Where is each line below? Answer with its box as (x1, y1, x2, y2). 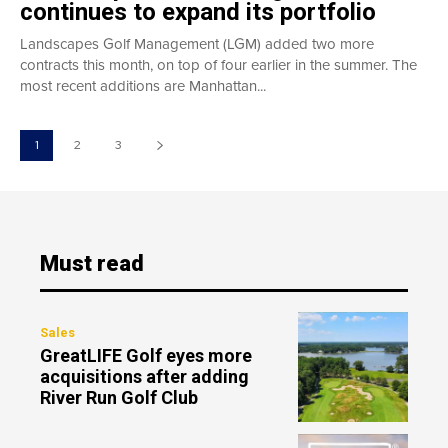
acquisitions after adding (40, 365, 249, 387)
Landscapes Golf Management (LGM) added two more (20, 32, 374, 55)
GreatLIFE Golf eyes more (40, 344, 252, 366)
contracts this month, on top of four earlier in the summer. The (20, 53, 417, 76)
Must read (40, 250, 144, 276)
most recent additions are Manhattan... (20, 74, 266, 97)
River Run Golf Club (40, 386, 198, 408)
